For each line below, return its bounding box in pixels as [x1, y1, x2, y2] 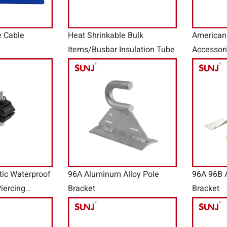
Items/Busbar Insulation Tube [68, 44, 175, 56]
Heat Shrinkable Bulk [68, 29, 143, 42]
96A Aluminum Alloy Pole [68, 168, 159, 181]
